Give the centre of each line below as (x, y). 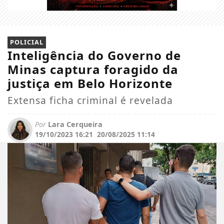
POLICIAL (27, 42)
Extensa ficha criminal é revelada (90, 100)
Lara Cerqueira (74, 124)
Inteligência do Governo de (94, 55)
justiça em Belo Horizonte (90, 83)
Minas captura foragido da (93, 69)
